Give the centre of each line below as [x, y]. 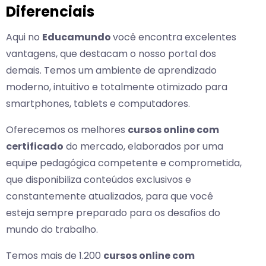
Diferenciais [50, 12]
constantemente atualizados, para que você [110, 197]
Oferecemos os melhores [67, 130]
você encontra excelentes [175, 37]
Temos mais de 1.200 [55, 256]
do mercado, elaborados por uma [143, 147]
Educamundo [77, 37]
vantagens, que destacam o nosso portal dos [111, 54]
